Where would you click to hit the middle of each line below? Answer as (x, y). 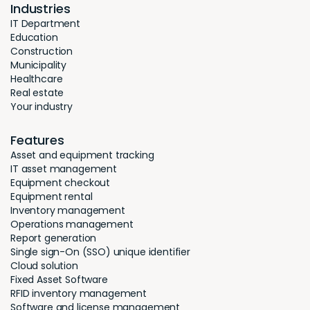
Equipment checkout (61, 183)
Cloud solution (44, 266)
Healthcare (37, 79)
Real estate (37, 93)
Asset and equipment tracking (82, 155)
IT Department (45, 24)
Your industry (42, 107)
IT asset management (64, 169)
